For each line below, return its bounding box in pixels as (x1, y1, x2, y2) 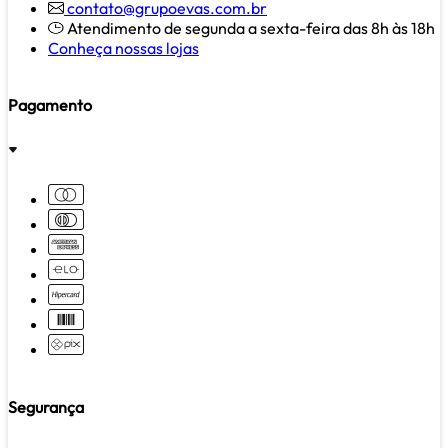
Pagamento (8, 95, 92, 116)
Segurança (8, 396, 84, 417)
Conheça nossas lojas (48, 37, 199, 58)
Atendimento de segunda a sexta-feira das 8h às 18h (67, 17, 435, 38)
